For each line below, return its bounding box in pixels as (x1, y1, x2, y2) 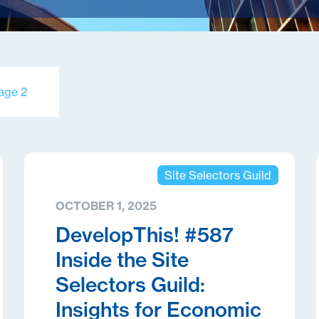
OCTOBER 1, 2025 (55, 199, 157, 213)
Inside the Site (55, 247, 189, 272)
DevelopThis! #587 (55, 222, 234, 247)
